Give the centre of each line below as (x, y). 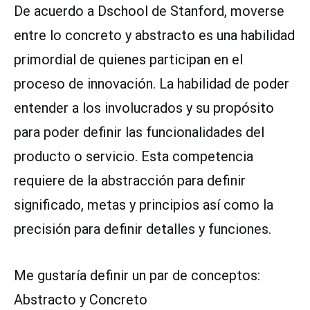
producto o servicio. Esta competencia (134, 156)
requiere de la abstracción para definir (130, 181)
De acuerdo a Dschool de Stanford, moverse (149, 11)
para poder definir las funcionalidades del (139, 132)
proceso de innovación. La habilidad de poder (152, 84)
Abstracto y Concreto (82, 300)
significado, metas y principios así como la (144, 205)
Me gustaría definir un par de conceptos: (137, 275)
